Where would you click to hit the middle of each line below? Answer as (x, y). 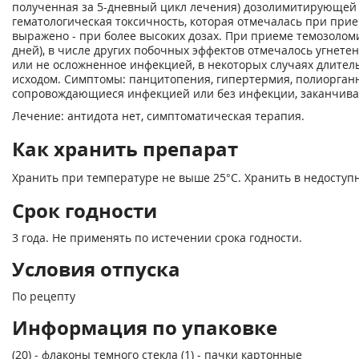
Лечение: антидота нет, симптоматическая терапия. (158, 116)
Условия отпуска (96, 269)
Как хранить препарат (125, 149)
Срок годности (85, 210)
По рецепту (44, 296)
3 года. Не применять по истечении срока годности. (157, 238)
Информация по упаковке (145, 327)
